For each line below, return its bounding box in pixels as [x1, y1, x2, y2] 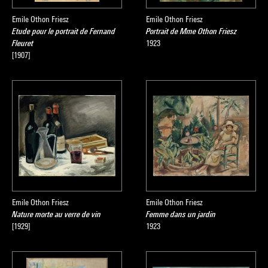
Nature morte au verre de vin [12, 209, 101, 219]
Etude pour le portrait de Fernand [12, 26, 115, 36]
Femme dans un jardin [146, 209, 216, 219]
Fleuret [12, 38, 33, 48]
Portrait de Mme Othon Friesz [146, 26, 237, 36]
